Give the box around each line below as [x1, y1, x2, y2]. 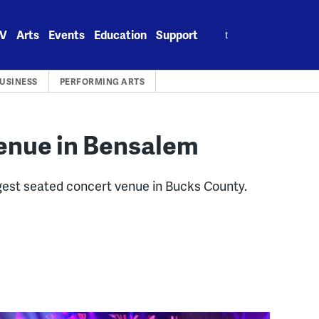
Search [208, 19, 245, 35]
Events [48, 26, 85, 43]
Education [94, 26, 147, 43]
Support [156, 26, 199, 43]
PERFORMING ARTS [59, 75, 145, 88]
